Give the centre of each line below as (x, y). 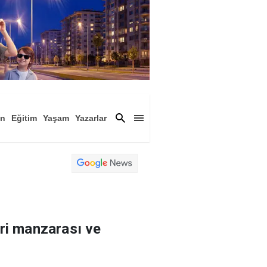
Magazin (25, 136)
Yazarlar (91, 118)
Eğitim (24, 118)
